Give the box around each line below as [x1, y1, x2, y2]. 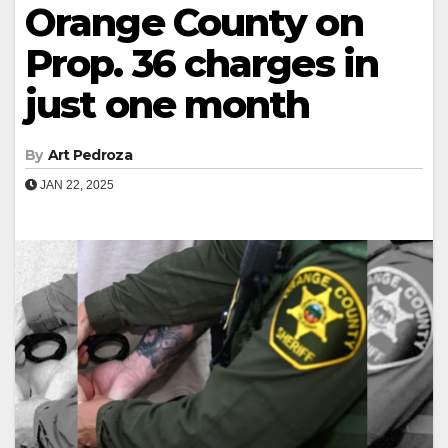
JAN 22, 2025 [37, 177, 114, 192]
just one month [25, 80, 310, 128]
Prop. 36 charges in [25, 39, 378, 87]
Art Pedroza [47, 145, 132, 164]
